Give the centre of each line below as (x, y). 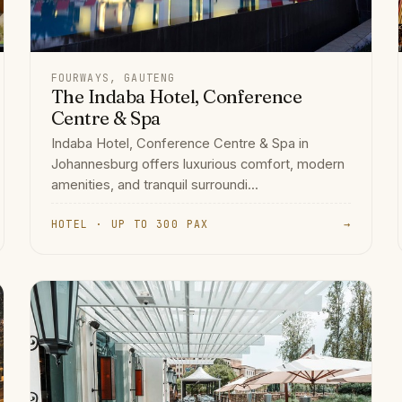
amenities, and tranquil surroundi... (154, 185)
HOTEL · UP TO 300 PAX (130, 223)
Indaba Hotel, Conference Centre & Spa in (179, 144)
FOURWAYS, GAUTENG (113, 78)
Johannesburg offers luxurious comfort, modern (197, 165)
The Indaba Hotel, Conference (176, 97)
